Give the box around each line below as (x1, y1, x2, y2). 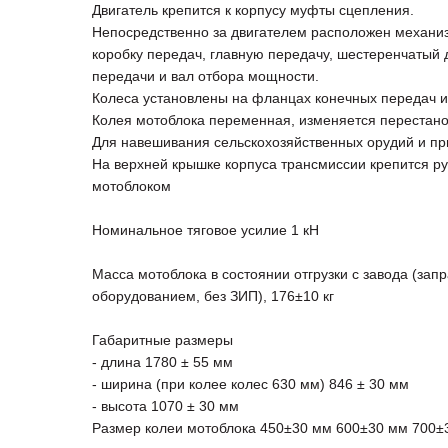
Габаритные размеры (92, 332, 233, 349)
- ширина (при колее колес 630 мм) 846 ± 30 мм (92, 376, 409, 393)
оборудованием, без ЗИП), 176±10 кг (92, 288, 334, 305)
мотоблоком (92, 178, 171, 195)
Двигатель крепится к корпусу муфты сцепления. (92, 2, 414, 19)
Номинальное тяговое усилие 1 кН (92, 222, 319, 239)
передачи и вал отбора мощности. (92, 68, 319, 85)
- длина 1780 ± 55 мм (92, 354, 233, 371)
